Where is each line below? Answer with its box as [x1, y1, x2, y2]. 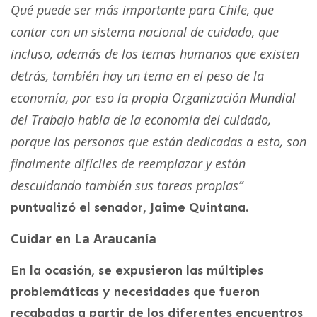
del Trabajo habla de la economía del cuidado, [11, 110, 271, 128]
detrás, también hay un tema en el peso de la [11, 67, 264, 84]
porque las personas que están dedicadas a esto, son [11, 132, 306, 150]
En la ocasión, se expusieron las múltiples [11, 262, 263, 278]
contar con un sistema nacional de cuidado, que [11, 23, 279, 40]
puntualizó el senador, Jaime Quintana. [11, 199, 248, 215]
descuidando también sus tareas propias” [11, 176, 243, 194]
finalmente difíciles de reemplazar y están [11, 154, 246, 172]
